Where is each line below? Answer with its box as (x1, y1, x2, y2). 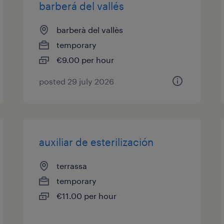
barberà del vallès (56, 25, 123, 34)
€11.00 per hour (56, 191, 117, 200)
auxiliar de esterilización (39, 136, 154, 148)
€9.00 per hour (56, 55, 114, 64)
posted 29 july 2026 (39, 76, 114, 86)
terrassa (56, 161, 87, 170)
